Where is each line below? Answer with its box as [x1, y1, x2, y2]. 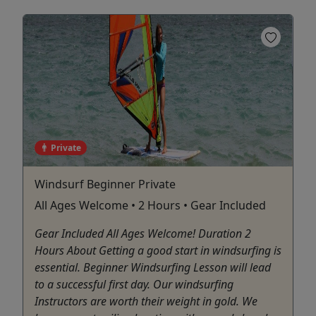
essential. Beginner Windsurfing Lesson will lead [35, 259, 271, 275]
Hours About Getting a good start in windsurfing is [35, 242, 281, 258]
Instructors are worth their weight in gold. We [35, 293, 257, 309]
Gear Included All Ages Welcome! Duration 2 [35, 225, 251, 241]
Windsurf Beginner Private [35, 176, 176, 192]
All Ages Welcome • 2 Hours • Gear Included [35, 197, 266, 213]
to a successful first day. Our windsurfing [35, 276, 233, 292]
